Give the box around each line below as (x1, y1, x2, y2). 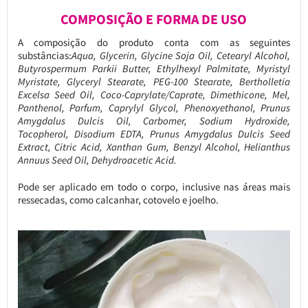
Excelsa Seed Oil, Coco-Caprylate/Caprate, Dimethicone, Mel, (17, 87, 291, 101)
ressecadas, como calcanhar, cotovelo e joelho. (17, 192, 219, 206)
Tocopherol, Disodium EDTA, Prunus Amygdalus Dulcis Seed (17, 126, 291, 140)
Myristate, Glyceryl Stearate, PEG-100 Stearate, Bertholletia (17, 74, 291, 88)
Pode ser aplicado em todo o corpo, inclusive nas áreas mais (17, 179, 291, 193)
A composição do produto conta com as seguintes (17, 35, 291, 49)
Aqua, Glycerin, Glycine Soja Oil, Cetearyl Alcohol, (71, 48, 291, 62)
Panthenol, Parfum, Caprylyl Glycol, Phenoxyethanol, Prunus (17, 100, 291, 114)
